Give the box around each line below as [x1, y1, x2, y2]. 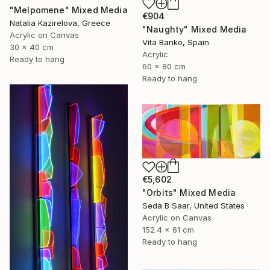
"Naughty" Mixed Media [142, 24, 247, 34]
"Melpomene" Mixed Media [10, 5, 128, 16]
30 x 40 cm [10, 42, 54, 52]
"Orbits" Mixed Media [142, 187, 236, 198]
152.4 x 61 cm [142, 225, 194, 235]
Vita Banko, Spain [142, 37, 209, 47]
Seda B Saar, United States [142, 201, 245, 211]
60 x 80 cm [142, 61, 186, 71]
